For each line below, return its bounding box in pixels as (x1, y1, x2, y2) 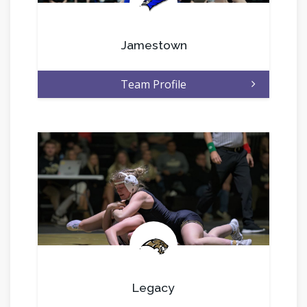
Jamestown (120, 38, 187, 53)
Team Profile (121, 77, 186, 93)
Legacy (132, 280, 175, 295)
